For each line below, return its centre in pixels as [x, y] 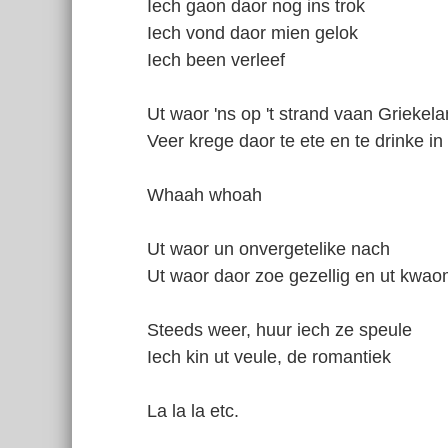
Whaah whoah [204, 195]
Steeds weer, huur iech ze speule [279, 330]
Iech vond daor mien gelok [252, 33]
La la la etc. [193, 411]
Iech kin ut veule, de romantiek [269, 357]
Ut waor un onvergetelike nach [268, 249]
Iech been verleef [216, 60]
